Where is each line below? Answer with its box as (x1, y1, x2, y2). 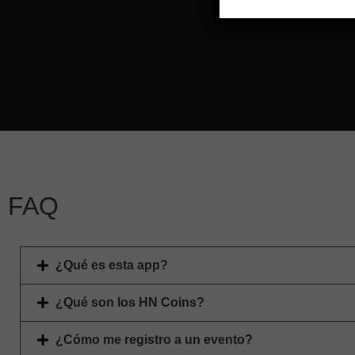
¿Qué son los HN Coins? (55, 295, 204, 309)
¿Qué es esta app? (55, 258, 168, 272)
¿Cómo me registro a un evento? (55, 332, 253, 346)
